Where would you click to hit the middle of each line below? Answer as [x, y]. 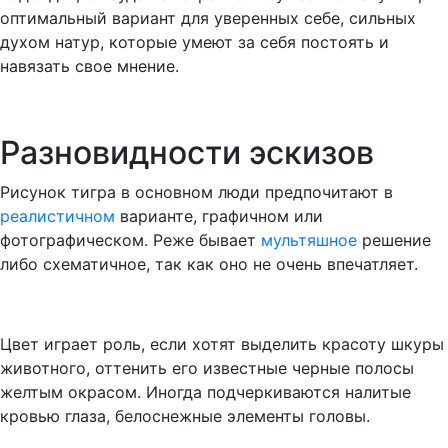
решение [396, 239]
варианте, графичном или [221, 215]
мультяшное [311, 239]
